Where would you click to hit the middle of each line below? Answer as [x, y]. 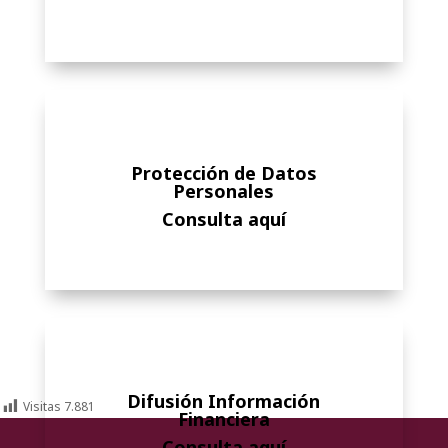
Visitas [42, 406]
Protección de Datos [223, 173]
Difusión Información [224, 401]
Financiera [223, 419]
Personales [224, 191]
